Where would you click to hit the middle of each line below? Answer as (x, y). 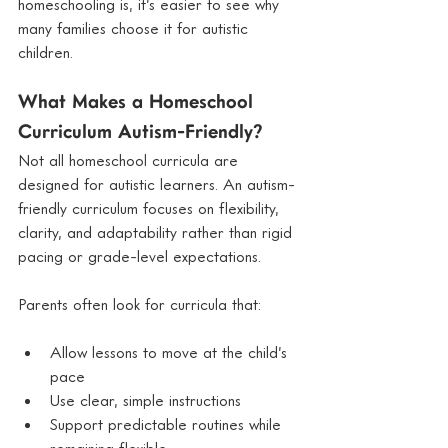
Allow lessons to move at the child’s (171, 351)
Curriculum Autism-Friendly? (140, 132)
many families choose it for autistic (135, 27)
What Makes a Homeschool (138, 102)
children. (45, 51)
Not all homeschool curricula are (130, 159)
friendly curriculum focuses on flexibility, (151, 207)
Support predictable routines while (168, 423)
